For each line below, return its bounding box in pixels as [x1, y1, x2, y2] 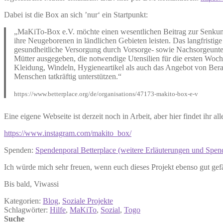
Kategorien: [4, 196, 43, 205]
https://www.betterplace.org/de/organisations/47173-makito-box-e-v [14, 90, 198, 98]
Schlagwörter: [4, 205, 50, 214]
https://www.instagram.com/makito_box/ [4, 128, 131, 137]
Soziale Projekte [62, 196, 113, 205]
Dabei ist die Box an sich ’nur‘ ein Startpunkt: [4, 10, 148, 19]
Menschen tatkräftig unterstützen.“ [14, 72, 121, 81]
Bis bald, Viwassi [4, 179, 59, 188]
